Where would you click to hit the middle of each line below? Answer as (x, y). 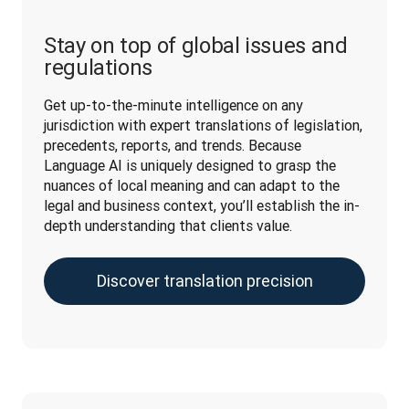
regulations (99, 67)
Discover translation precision (204, 280)
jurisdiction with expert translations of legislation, (203, 125)
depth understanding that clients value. (168, 225)
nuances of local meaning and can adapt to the (192, 185)
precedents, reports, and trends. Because (173, 145)
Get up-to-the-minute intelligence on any (173, 105)
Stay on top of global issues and (196, 45)
